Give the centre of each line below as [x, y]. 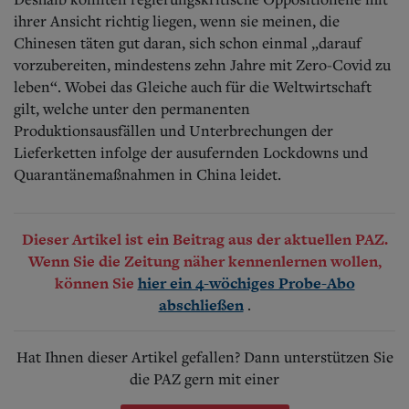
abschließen [201, 304]
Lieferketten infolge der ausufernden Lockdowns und [191, 152]
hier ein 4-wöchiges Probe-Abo [246, 283]
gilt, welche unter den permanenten [132, 108]
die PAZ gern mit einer [204, 378]
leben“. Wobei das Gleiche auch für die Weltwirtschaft [193, 86]
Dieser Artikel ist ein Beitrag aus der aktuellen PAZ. [204, 239]
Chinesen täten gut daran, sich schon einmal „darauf [188, 42]
